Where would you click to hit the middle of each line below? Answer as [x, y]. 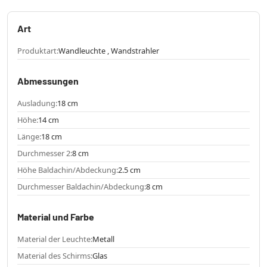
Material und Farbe [56, 217]
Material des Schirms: [55, 256]
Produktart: [38, 51]
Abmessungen [48, 81]
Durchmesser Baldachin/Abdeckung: [82, 187]
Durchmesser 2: [45, 153]
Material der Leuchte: [55, 239]
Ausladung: [37, 103]
